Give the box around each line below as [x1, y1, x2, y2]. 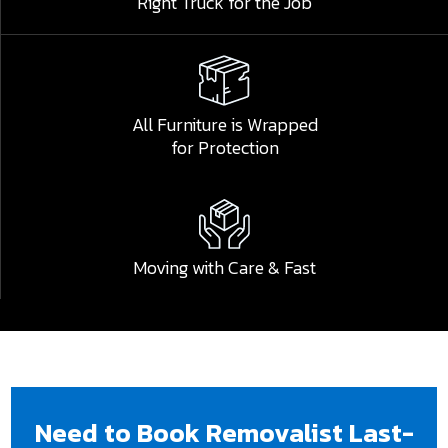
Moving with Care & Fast [133, 253, 316, 281]
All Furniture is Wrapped [131, 110, 318, 138]
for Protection [170, 133, 279, 161]
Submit [64, 203, 105, 221]
